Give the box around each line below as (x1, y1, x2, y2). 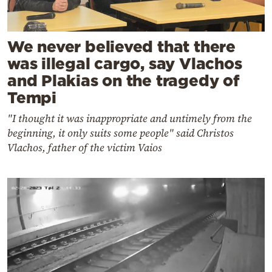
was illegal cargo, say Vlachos (7, 55, 242, 73)
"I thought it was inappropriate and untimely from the (7, 111, 252, 126)
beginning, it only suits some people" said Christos (7, 126, 234, 141)
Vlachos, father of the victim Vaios (7, 140, 162, 155)
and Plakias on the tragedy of (7, 72, 240, 90)
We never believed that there (7, 38, 236, 56)
